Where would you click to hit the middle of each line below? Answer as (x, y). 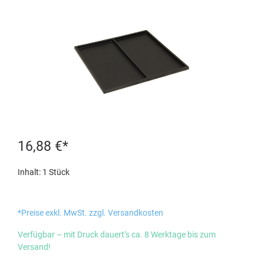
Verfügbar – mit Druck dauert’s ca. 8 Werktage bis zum (117, 235)
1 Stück (56, 172)
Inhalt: (30, 172)
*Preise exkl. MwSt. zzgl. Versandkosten (90, 213)
